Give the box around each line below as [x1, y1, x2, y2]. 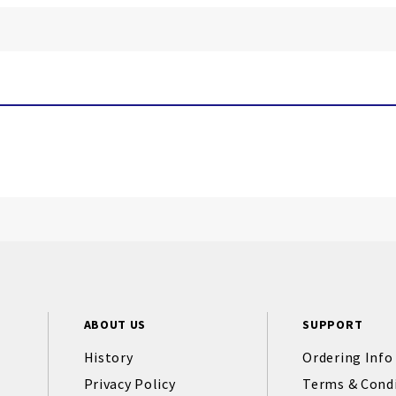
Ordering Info [302, 348, 393, 366]
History [83, 348, 133, 366]
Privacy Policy [83, 375, 176, 392]
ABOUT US [83, 316, 147, 332]
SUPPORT [302, 316, 363, 332]
